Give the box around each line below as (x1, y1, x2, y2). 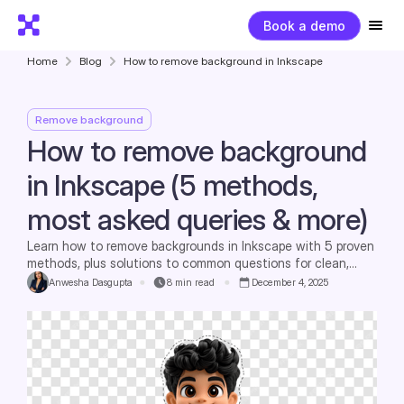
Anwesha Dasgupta (49, 275, 133, 289)
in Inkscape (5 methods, (27, 168, 318, 203)
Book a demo (263, 17, 345, 33)
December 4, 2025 (251, 275, 328, 289)
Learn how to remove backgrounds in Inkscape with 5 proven (27, 238, 375, 253)
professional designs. (27, 272, 148, 288)
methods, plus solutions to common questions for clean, (27, 255, 350, 271)
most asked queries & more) (27, 202, 368, 237)
